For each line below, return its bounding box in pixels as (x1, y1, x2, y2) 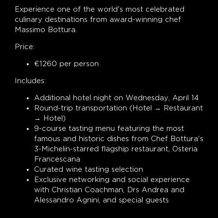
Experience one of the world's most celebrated (15, 5, 184, 14)
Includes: (15, 77, 46, 85)
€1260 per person (34, 60, 99, 68)
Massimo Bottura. (15, 26, 77, 34)
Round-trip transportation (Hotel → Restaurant (34, 104, 203, 112)
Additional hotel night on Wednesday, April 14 (34, 94, 199, 102)
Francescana (34, 155, 80, 163)
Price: (15, 43, 35, 51)
